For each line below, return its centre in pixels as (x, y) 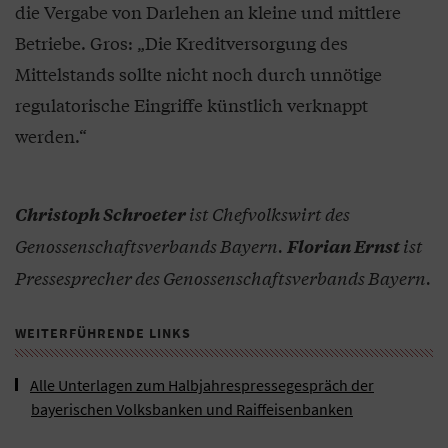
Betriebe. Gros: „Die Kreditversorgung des (181, 43)
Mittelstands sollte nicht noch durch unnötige (198, 74)
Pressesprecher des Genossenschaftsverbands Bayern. (223, 278)
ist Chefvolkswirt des (269, 214)
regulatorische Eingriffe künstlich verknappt (191, 105)
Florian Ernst (343, 246)
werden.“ (51, 136)
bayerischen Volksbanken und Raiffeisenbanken (192, 409)
